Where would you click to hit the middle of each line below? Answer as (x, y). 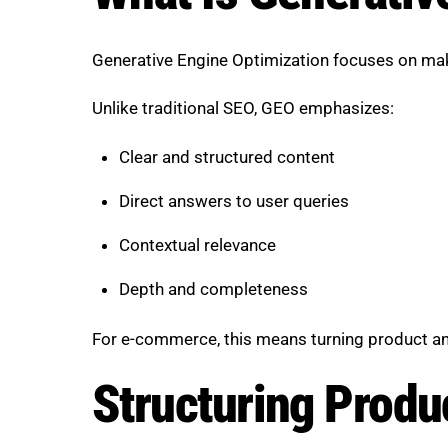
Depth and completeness (213, 288)
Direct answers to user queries (233, 201)
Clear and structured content (226, 157)
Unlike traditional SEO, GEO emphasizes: (243, 108)
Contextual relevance (197, 244)
